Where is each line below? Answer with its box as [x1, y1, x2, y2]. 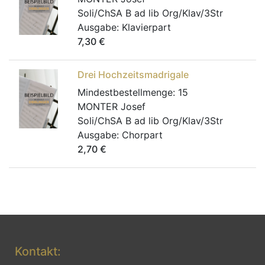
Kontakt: [15, 244, 61, 258]
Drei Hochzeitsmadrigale [77, 69, 189, 80]
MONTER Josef [77, 101, 146, 112]
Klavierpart [122, 21, 171, 33]
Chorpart [122, 129, 163, 141]
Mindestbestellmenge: [77, 86, 178, 98]
